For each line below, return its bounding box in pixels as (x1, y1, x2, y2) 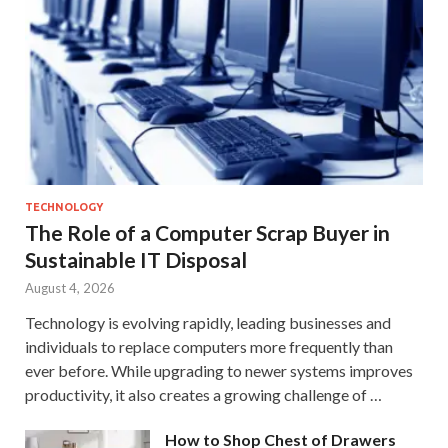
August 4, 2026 (25, 279, 115, 296)
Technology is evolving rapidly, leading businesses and (25, 312, 391, 332)
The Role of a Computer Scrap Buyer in (25, 219, 390, 245)
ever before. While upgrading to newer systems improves (25, 360, 413, 380)
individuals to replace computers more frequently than (25, 336, 393, 356)
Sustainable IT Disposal (25, 246, 247, 272)
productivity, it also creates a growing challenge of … (25, 384, 382, 404)
